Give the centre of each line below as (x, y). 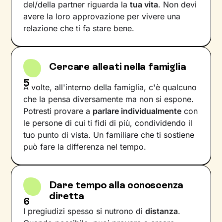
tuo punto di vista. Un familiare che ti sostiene (109, 135)
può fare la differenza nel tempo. (85, 146)
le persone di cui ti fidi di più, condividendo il (108, 123)
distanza (162, 211)
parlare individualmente (137, 111)
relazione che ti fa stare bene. (79, 28)
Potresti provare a (58, 111)
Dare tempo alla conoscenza (116, 185)
